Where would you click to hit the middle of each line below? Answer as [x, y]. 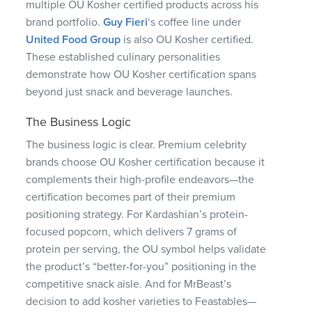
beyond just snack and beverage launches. [130, 92]
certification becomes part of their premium [131, 197]
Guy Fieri [126, 22]
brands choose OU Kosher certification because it [146, 162]
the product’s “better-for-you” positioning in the [141, 266]
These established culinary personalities [123, 57]
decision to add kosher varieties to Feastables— [141, 301]
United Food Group [73, 39]
